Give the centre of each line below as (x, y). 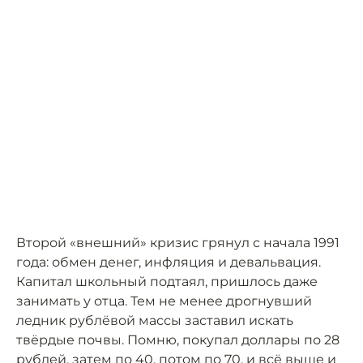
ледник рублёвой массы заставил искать (155, 320)
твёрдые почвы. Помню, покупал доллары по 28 (178, 340)
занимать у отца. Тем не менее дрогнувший (164, 301)
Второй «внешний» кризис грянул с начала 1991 (178, 243)
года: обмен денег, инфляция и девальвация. (169, 262)
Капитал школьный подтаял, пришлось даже (167, 282)
